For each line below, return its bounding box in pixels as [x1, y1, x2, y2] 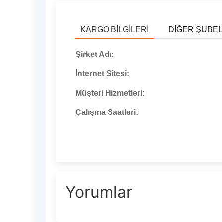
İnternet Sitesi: [75, 69, 129, 78]
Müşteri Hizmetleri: [75, 89, 145, 97]
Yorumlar [65, 182, 132, 202]
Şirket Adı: [75, 50, 114, 58]
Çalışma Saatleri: [75, 108, 138, 116]
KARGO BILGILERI [80, 25, 149, 34]
